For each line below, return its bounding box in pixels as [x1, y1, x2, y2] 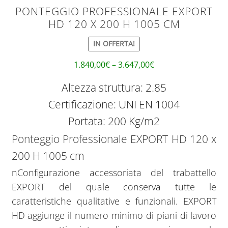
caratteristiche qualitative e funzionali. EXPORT [11, 195, 217, 208]
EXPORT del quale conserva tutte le [11, 181, 217, 193]
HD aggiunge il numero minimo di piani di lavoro [11, 209, 217, 222]
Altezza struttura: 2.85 [62, 80, 166, 95]
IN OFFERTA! [93, 39, 135, 49]
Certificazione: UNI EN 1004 [48, 97, 180, 112]
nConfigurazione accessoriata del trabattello [11, 166, 217, 179]
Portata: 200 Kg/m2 [68, 114, 160, 129]
